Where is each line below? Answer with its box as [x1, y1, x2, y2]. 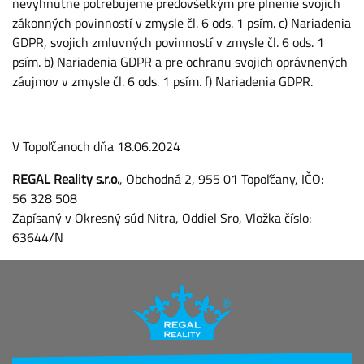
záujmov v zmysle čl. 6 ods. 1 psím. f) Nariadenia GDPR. [12, 71, 313, 91]
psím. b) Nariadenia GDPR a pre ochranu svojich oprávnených [12, 52, 348, 71]
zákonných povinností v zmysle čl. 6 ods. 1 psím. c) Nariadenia [12, 13, 351, 32]
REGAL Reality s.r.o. [12, 169, 119, 188]
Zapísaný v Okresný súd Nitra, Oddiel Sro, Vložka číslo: [12, 208, 311, 227]
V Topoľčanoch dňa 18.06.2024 [12, 136, 180, 156]
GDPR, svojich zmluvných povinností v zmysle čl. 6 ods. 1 [12, 32, 324, 52]
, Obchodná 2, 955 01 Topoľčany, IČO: [119, 169, 323, 188]
